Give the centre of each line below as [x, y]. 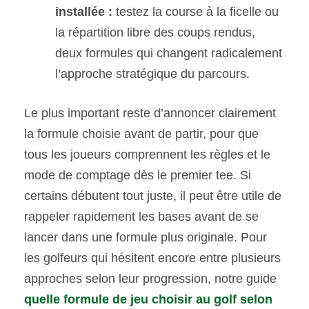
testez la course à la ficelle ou [196, 12]
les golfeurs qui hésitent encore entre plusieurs [152, 258]
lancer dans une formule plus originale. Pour [146, 238]
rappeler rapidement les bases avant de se [141, 217]
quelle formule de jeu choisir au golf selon [148, 300]
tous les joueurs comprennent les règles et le [147, 155]
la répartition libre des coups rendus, [155, 33]
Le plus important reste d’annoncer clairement [150, 113]
